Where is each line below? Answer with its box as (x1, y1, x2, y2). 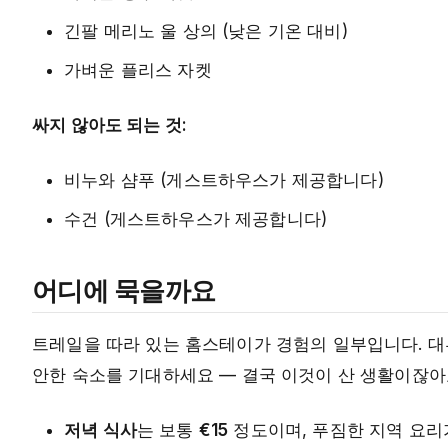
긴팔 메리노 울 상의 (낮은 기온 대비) (64, 21, 348, 42)
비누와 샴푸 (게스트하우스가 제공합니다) (64, 170, 384, 191)
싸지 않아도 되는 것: (32, 115, 188, 136)
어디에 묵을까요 (32, 272, 216, 308)
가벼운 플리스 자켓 (64, 60, 212, 81)
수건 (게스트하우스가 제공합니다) (64, 209, 328, 230)
